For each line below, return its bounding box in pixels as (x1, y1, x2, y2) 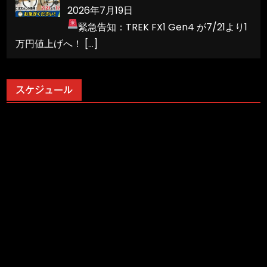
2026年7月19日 (67, 3, 133, 17)
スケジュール (15, 85, 73, 95)
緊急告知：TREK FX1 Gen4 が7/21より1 (78, 20, 248, 34)
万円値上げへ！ (15, 36, 85, 51)
